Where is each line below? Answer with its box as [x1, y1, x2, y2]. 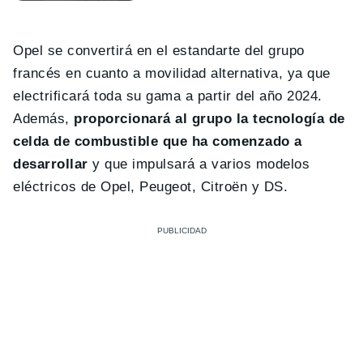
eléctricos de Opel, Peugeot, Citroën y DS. [13, 179, 288, 195]
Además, [13, 111, 75, 127]
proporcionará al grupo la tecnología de [74, 111, 345, 127]
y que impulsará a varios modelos [88, 156, 310, 173]
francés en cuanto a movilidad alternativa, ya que [13, 66, 331, 82]
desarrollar [13, 156, 88, 173]
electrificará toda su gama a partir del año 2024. [13, 88, 322, 105]
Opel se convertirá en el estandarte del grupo [13, 43, 305, 59]
